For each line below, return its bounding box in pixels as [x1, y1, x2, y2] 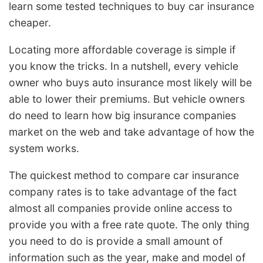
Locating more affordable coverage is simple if [9, 43, 235, 56]
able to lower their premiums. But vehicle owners [9, 93, 245, 106]
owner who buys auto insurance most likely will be [9, 76, 252, 89]
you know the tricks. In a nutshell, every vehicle [9, 60, 238, 73]
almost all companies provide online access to [9, 201, 232, 214]
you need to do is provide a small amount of [9, 234, 222, 247]
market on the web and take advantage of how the [9, 126, 254, 139]
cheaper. [9, 16, 51, 29]
